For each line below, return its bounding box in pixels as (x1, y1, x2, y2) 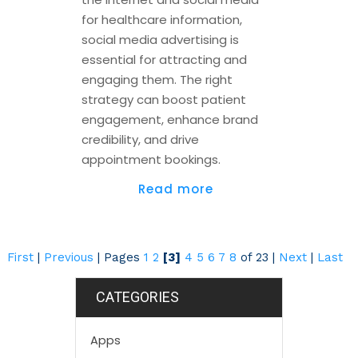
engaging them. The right (81, 71, 233, 89)
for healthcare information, (81, 11, 242, 29)
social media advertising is (81, 31, 239, 49)
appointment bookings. (81, 151, 221, 169)
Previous (43, 250, 93, 265)
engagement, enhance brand (81, 111, 258, 129)
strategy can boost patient (81, 91, 246, 109)
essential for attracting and (81, 51, 247, 69)
